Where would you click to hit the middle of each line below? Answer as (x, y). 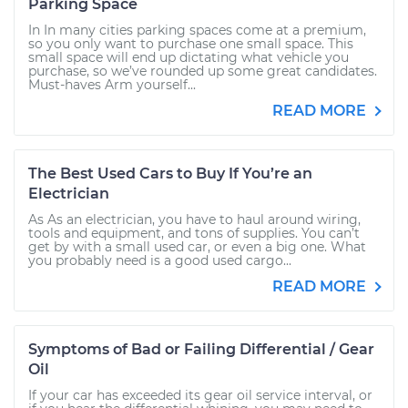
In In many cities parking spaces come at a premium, (197, 30)
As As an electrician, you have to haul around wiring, (194, 219)
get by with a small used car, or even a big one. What (197, 247)
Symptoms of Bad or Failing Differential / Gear (201, 349)
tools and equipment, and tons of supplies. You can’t (194, 233)
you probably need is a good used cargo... (160, 260)
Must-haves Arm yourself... (112, 85)
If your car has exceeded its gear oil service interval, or (200, 395)
